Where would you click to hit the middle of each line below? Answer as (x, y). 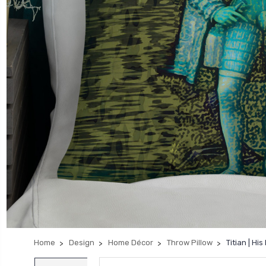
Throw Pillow (190, 243)
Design (82, 243)
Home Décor (131, 243)
